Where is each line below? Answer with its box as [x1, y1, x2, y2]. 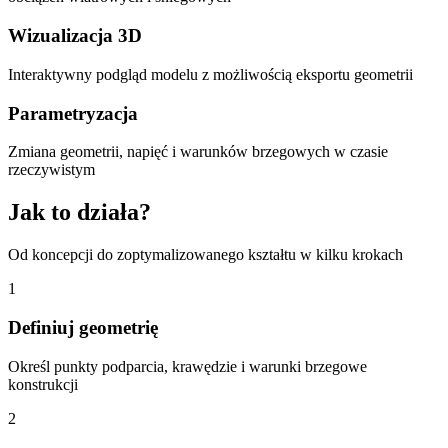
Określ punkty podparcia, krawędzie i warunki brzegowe [8, 357, 367, 375]
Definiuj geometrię [8, 316, 158, 338]
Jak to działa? [8, 199, 151, 226]
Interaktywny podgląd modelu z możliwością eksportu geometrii [8, 65, 413, 83]
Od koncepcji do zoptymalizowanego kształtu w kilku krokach [8, 246, 403, 264]
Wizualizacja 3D [8, 25, 142, 47]
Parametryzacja [8, 102, 138, 124]
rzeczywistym [8, 161, 95, 179]
